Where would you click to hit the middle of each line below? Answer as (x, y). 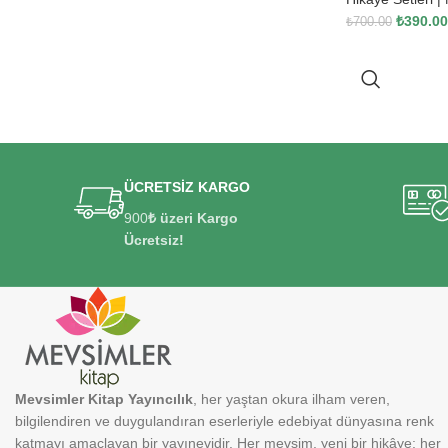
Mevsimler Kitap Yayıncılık (104, 399)
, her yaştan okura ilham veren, (291, 399)
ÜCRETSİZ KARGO (187, 187)
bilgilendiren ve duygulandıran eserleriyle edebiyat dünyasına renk (224, 421)
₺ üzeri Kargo (193, 218)
